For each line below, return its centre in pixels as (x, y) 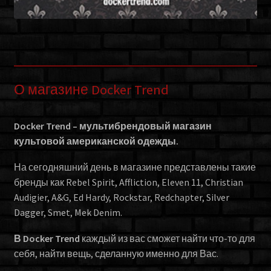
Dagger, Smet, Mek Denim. (68, 213)
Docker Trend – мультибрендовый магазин (113, 126)
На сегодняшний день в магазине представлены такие (135, 167)
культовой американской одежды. (96, 141)
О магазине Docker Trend (91, 90)
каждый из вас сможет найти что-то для (167, 238)
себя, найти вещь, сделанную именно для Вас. (116, 253)
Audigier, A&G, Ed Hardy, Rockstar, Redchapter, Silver (121, 198)
